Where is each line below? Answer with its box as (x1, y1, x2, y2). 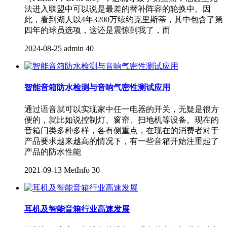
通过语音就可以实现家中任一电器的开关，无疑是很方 (24, 104, 219, 113)
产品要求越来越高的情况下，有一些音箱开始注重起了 (24, 136, 219, 145)
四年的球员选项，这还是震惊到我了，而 (24, 26, 170, 35)
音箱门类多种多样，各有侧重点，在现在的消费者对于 (24, 126, 219, 135)
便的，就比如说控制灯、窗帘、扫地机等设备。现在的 (24, 115, 219, 124)
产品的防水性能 (24, 147, 81, 156)
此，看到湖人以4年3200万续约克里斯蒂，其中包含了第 (24, 15, 223, 24)
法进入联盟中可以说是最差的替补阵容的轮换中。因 (24, 5, 211, 14)
